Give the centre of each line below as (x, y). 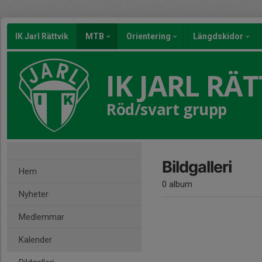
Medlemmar (42, 217)
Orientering (149, 36)
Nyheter (34, 194)
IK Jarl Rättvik (42, 36)
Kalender (35, 240)
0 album (177, 184)
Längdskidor (219, 36)
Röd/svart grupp (167, 109)
